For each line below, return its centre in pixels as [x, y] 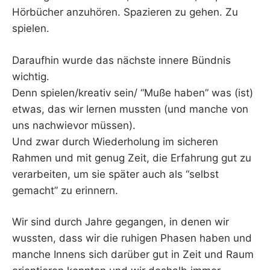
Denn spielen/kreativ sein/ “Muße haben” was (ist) [133, 93]
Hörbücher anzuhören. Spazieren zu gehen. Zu [125, 12]
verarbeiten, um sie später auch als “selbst [115, 174]
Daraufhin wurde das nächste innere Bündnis [121, 60]
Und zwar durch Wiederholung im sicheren [115, 141]
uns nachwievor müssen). [74, 125]
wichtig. [31, 76]
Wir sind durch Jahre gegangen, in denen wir [121, 222]
